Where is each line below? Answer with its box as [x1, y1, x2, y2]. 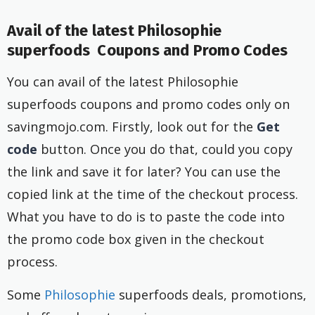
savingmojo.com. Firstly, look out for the [7, 117, 257, 135]
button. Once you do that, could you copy [37, 140, 292, 157]
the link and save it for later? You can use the [7, 162, 281, 180]
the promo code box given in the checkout [7, 230, 264, 247]
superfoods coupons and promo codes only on [7, 95, 290, 112]
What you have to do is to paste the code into [7, 207, 285, 225]
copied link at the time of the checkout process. [7, 185, 298, 202]
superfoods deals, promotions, [115, 285, 307, 303]
